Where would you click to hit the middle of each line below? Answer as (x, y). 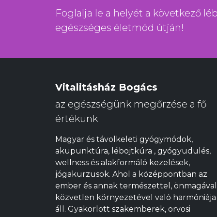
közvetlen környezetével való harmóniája (136, 197)
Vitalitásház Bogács (106, 87)
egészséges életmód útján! (120, 28)
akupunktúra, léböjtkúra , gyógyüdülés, (133, 151)
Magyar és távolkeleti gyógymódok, (124, 139)
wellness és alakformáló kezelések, (123, 163)
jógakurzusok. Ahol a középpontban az (131, 174)
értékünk (77, 119)
